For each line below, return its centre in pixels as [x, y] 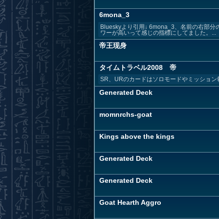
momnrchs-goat [126, 114]
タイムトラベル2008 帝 [138, 67]
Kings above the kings [137, 136]
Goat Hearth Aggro [130, 202]
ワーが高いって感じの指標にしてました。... [158, 33]
